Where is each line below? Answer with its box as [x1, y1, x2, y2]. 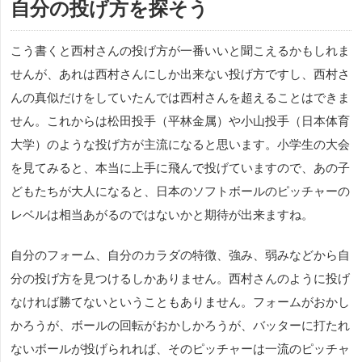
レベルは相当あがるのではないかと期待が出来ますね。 [11, 208, 314, 222]
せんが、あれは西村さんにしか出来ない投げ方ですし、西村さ [11, 67, 350, 82]
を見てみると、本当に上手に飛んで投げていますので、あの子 [11, 161, 350, 175]
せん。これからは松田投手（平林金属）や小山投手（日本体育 [11, 114, 350, 128]
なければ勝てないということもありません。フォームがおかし [11, 295, 350, 309]
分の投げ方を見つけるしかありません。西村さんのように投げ [11, 271, 350, 286]
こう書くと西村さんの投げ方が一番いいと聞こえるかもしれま [11, 44, 350, 58]
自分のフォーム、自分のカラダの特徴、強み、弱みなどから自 [11, 248, 350, 263]
